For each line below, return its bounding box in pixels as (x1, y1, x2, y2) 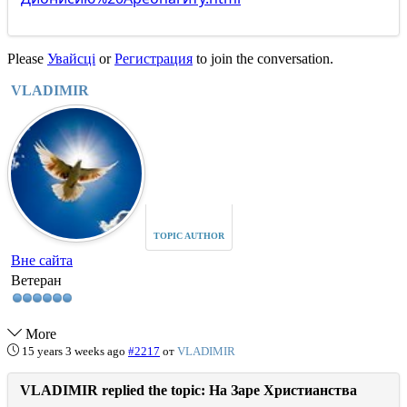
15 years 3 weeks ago (22, 344, 125, 358)
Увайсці (47, 51, 95, 66)
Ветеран (11, 273, 62, 288)
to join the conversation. (193, 51, 333, 66)
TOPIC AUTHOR (154, 231, 224, 241)
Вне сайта (11, 253, 73, 268)
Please (7, 51, 47, 66)
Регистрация (114, 51, 193, 66)
